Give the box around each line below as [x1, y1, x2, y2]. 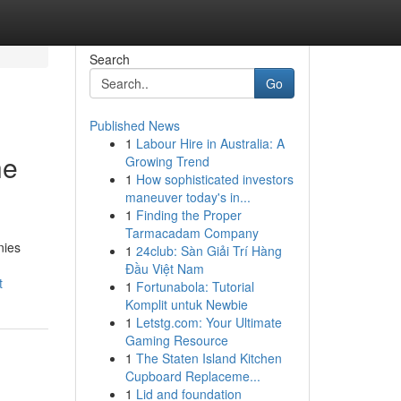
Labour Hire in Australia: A [135, 134, 285, 152]
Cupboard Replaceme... [124, 367, 260, 385]
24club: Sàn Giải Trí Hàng [135, 242, 282, 260]
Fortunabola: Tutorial [135, 277, 254, 295]
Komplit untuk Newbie [124, 295, 248, 313]
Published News [89, 116, 180, 134]
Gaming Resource [124, 331, 228, 349]
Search [89, 50, 130, 68]
